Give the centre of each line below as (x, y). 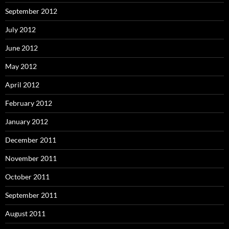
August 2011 (25, 213)
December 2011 (31, 140)
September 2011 (31, 195)
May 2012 (21, 66)
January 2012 (27, 121)
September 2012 (31, 11)
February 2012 (29, 103)
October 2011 (27, 177)
